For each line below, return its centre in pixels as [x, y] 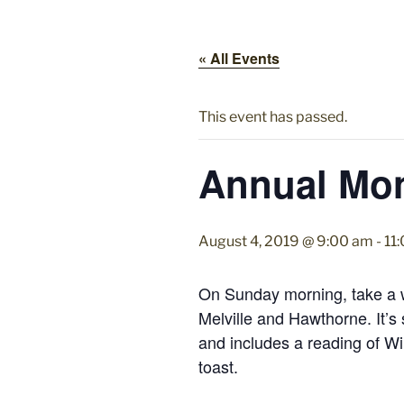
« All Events [239, 58]
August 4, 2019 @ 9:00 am [286, 241]
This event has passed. [273, 117]
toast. [220, 366]
